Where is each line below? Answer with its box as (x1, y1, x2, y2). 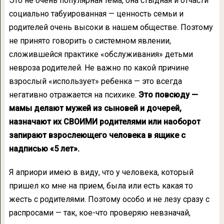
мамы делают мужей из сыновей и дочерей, (8, 103, 181, 113)
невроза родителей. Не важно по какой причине (8, 63, 189, 73)
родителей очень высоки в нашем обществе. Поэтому (8, 22, 213, 32)
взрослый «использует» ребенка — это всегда (8, 76, 182, 86)
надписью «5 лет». (8, 144, 79, 154)
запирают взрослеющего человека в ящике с (8, 130, 185, 140)
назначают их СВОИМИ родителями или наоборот (8, 117, 200, 127)
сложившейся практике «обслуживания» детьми (8, 49, 193, 59)
